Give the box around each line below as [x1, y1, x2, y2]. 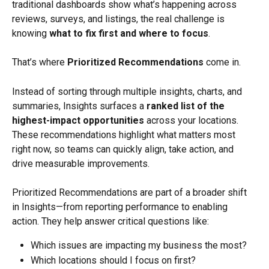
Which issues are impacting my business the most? [31, 240, 247, 252]
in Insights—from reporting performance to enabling [12, 201, 230, 213]
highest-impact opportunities [12, 114, 144, 126]
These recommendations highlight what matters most [12, 128, 238, 141]
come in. [204, 56, 241, 68]
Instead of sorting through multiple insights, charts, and [12, 85, 244, 97]
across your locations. [144, 114, 241, 126]
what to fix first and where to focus [49, 27, 208, 39]
